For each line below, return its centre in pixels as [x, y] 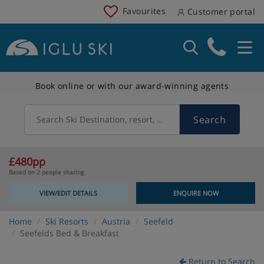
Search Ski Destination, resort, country [112, 119]
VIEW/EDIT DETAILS [68, 193]
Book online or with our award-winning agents [132, 85]
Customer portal [220, 11]
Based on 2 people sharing [46, 172]
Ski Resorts [67, 221]
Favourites [144, 11]
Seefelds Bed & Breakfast [70, 233]
